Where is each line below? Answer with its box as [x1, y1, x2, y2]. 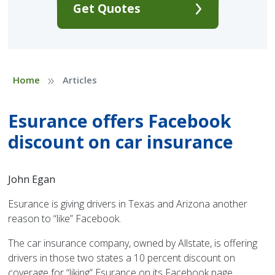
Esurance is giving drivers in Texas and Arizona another [8, 197, 248, 211]
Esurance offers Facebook [8, 109, 232, 133]
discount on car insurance [8, 130, 234, 154]
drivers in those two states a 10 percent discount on [8, 251, 236, 265]
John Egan [8, 172, 56, 187]
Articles [62, 74, 97, 87]
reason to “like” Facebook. [8, 212, 122, 226]
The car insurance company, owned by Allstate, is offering [8, 236, 258, 250]
